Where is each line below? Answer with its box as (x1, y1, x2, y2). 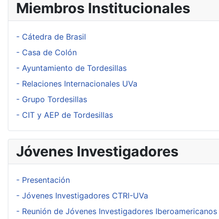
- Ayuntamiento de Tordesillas (16, 63, 127, 73)
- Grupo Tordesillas (16, 94, 87, 104)
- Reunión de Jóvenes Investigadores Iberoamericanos (16, 206, 217, 216)
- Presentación (16, 175, 70, 185)
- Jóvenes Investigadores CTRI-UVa (16, 191, 148, 200)
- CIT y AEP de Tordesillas (16, 110, 113, 120)
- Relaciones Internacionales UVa (16, 79, 137, 88)
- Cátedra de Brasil (16, 32, 86, 42)
